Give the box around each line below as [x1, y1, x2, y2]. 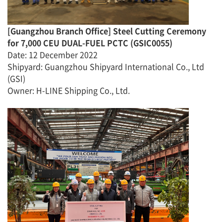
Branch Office [54, 25, 108, 37]
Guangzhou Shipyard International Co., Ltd [45, 60, 204, 72]
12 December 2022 [29, 49, 98, 60]
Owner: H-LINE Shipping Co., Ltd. [7, 84, 130, 96]
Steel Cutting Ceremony [113, 25, 206, 37]
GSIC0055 [133, 37, 169, 49]
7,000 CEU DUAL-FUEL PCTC [21, 37, 130, 49]
